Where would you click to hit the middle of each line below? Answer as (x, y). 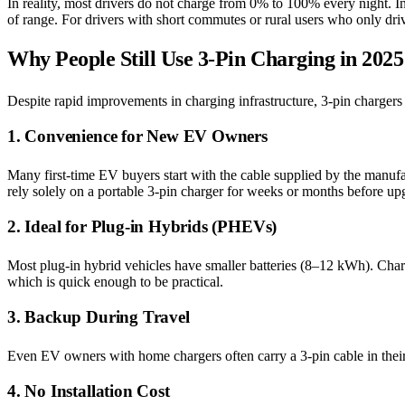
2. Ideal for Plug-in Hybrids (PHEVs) (142, 226)
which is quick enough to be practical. (115, 281)
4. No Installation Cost (89, 391)
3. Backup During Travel (99, 316)
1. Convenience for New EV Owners (137, 136)
